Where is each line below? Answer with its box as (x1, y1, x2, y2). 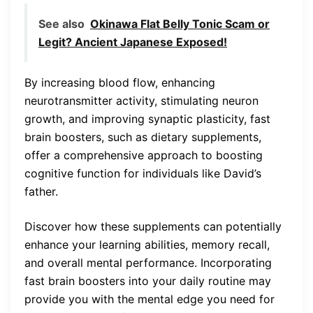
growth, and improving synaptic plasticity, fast (24, 111, 270, 126)
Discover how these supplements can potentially (24, 219, 282, 233)
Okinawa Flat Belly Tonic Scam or (90, 16, 270, 31)
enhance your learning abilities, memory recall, (24, 237, 270, 252)
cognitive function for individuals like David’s (24, 166, 261, 180)
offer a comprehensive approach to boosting (24, 147, 263, 162)
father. (24, 184, 58, 198)
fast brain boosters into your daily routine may (24, 273, 271, 288)
